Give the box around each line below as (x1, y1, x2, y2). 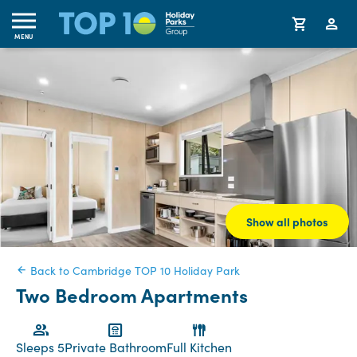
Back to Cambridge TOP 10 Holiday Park (27, 263, 240, 278)
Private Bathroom (65, 339, 167, 355)
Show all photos (246, 214, 328, 229)
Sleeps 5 (16, 339, 65, 355)
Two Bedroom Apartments (16, 281, 248, 308)
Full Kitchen (167, 339, 232, 355)
